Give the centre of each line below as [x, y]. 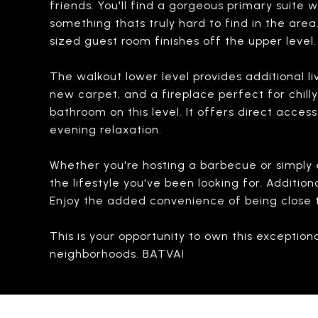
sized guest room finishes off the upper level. [183, 41]
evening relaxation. [106, 130]
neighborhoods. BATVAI [117, 254]
